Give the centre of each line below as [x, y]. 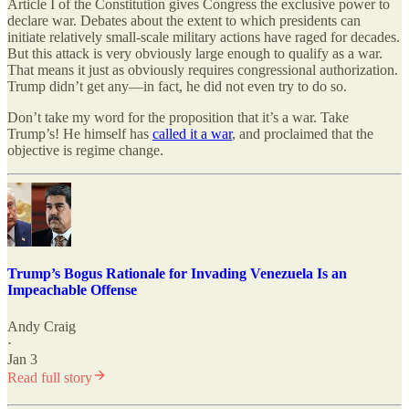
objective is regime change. [85, 151]
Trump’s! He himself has [80, 134]
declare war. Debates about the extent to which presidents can [184, 21]
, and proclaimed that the [303, 134]
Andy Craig [42, 326]
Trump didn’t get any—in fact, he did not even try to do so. [177, 87]
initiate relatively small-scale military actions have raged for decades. [204, 37]
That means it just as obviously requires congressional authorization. [203, 70]
